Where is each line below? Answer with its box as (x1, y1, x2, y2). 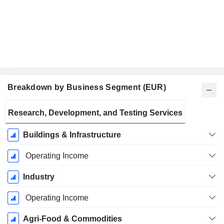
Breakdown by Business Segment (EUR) (7, 83, 166, 92)
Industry (22, 172, 54, 181)
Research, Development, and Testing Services (8, 108, 182, 117)
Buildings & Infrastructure (22, 130, 121, 139)
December (7, 125, 44, 134)
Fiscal (14, 103, 36, 112)
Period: (12, 114, 38, 123)
